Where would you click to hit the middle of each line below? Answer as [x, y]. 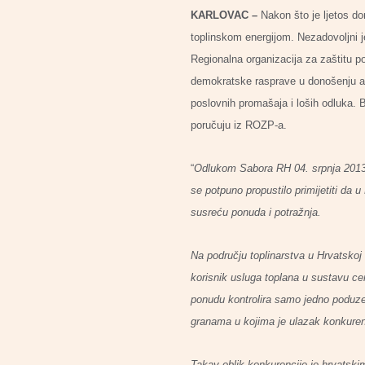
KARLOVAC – [224, 15]
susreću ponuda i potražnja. [256, 212]
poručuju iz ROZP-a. [239, 125]
